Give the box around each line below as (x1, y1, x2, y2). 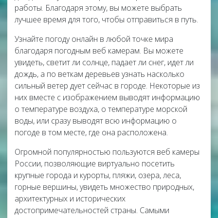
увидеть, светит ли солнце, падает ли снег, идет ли (15, 57, 194, 68)
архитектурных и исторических (15, 193, 126, 204)
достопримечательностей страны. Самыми (15, 205, 169, 216)
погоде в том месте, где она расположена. (15, 127, 168, 138)
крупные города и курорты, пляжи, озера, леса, (15, 170, 181, 181)
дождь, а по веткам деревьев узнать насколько (15, 69, 184, 79)
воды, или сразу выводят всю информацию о (15, 115, 177, 126)
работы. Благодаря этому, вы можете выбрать (15, 2, 182, 13)
